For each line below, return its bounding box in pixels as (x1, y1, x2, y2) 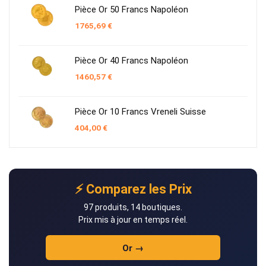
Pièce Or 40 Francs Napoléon (75, 55, 188, 66)
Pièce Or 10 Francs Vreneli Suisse (75, 106, 206, 117)
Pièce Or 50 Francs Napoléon (75, 4, 188, 15)
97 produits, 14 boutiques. (84, 202, 182, 212)
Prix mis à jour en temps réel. (78, 214, 188, 224)
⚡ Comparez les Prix (74, 181, 192, 197)
